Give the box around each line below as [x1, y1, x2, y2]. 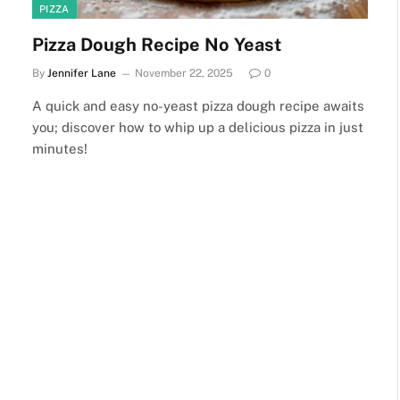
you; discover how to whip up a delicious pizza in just [32, 119, 363, 135]
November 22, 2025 [135, 66, 233, 79]
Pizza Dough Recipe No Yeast [32, 33, 281, 55]
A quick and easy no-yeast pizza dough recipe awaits [32, 97, 364, 113]
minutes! [32, 140, 87, 156]
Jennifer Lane [47, 66, 116, 79]
